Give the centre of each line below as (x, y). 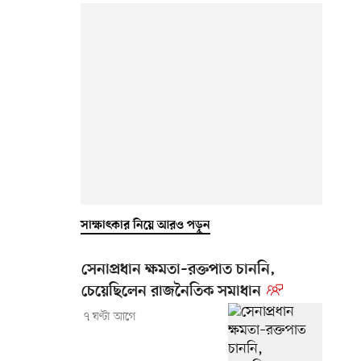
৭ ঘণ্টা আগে (110, 317)
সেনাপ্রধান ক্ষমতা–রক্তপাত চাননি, (178, 270)
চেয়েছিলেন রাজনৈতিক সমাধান (171, 292)
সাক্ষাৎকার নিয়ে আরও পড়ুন (145, 225)
